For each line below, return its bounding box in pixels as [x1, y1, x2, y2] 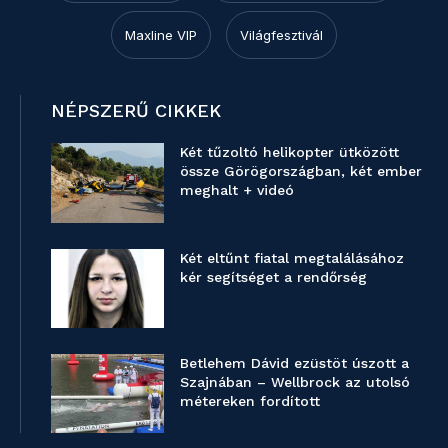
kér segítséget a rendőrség [180, 268, 368, 285]
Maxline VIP [125, 27, 197, 44]
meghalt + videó [180, 182, 295, 199]
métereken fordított [180, 392, 321, 409]
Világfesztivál [240, 27, 323, 44]
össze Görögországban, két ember [180, 163, 423, 180]
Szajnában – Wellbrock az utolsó [180, 373, 411, 390]
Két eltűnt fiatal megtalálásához [180, 249, 405, 266]
